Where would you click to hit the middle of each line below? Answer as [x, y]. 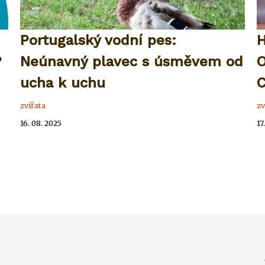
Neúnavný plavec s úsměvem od [132, 61]
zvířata [33, 105]
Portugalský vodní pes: [98, 40]
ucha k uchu [63, 83]
